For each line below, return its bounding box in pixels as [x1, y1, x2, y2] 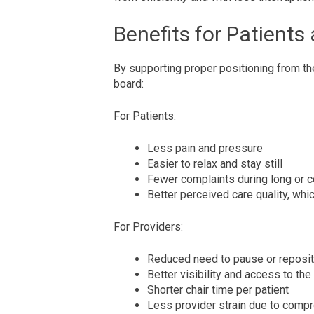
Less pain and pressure [147, 142, 263, 156]
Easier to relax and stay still [147, 157, 282, 171]
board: [114, 77, 144, 91]
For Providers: [114, 220, 183, 234]
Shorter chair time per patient [147, 283, 289, 297]
